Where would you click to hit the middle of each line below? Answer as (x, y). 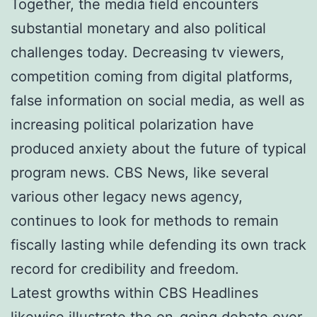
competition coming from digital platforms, (152, 76)
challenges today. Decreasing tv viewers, (148, 52)
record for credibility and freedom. (125, 269)
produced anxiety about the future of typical (158, 148)
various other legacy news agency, (127, 196)
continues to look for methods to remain (145, 220)
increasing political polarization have (132, 124)
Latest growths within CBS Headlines (134, 293)
